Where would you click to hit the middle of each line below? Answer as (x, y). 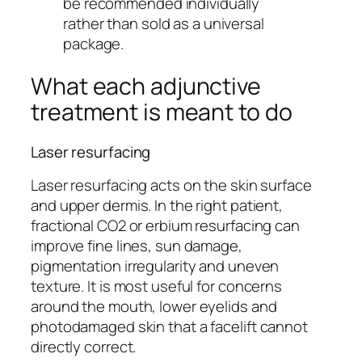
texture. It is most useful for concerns (157, 286)
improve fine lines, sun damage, (137, 245)
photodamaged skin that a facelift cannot (169, 326)
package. (94, 44)
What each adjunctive (146, 86)
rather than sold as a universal (164, 24)
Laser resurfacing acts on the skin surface (171, 185)
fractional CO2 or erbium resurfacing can (165, 225)
